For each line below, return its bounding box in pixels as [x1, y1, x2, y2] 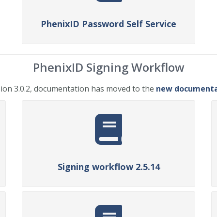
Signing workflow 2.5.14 [57, 161, 160, 172]
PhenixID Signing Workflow [32, 59, 185, 75]
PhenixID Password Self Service [41, 18, 176, 30]
